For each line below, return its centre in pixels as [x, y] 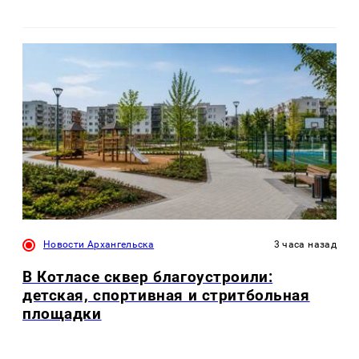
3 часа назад [305, 245]
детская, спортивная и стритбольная [166, 295]
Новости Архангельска [99, 245]
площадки [62, 313]
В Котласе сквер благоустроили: [148, 276]
